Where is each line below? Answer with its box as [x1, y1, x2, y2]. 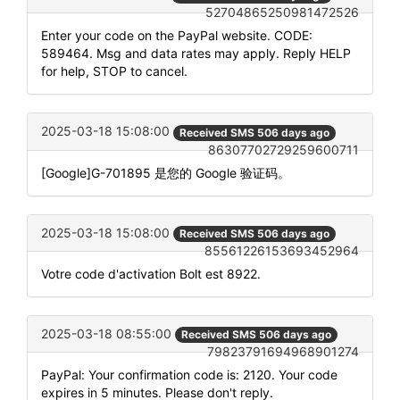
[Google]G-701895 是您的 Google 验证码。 [41, 164, 290, 180]
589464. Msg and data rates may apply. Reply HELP [41, 46, 351, 62]
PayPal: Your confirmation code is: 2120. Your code [41, 366, 337, 382]
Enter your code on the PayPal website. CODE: [41, 28, 312, 44]
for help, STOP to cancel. [41, 63, 187, 79]
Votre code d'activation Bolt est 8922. [41, 265, 261, 281]
